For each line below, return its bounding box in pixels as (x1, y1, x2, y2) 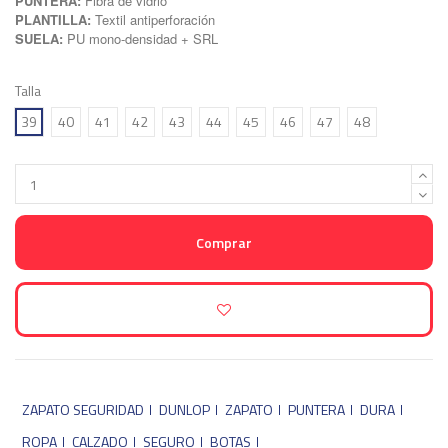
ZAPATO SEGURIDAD (22, 398, 144, 420)
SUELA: (15, 29, 67, 49)
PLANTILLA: (15, 10, 95, 30)
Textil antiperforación (95, 10, 215, 30)
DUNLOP (159, 398, 210, 420)
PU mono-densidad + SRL (67, 29, 218, 49)
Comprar (196, 232, 252, 254)
